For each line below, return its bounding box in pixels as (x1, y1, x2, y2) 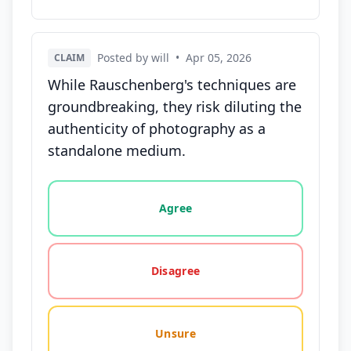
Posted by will (97, 50, 169, 65)
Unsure (154, 326, 197, 341)
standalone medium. (48, 141, 186, 160)
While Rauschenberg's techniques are (48, 75, 296, 94)
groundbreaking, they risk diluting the (48, 97, 302, 116)
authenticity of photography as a (48, 119, 266, 138)
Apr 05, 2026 (186, 50, 251, 65)
